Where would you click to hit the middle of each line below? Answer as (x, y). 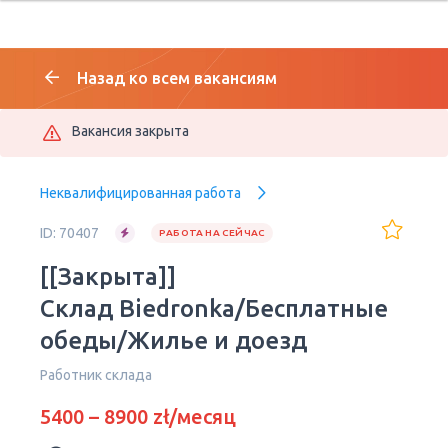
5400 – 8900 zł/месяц (138, 416)
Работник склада (96, 375)
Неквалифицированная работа (140, 193)
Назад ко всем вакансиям (177, 78)
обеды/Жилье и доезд (173, 340)
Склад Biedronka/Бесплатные (214, 308)
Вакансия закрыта (130, 131)
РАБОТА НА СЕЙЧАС (212, 232)
